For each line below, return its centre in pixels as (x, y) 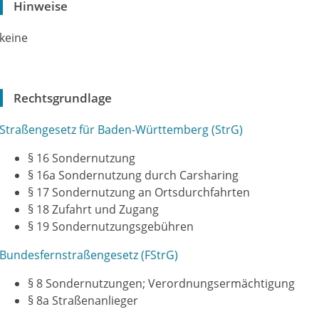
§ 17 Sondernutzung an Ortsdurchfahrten (139, 192)
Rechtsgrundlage (63, 98)
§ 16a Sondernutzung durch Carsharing (133, 175)
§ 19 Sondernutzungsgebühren (111, 226)
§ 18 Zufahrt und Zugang (93, 209)
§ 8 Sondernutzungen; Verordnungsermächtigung (161, 283)
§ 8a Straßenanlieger (83, 300)
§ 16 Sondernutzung (82, 158)
